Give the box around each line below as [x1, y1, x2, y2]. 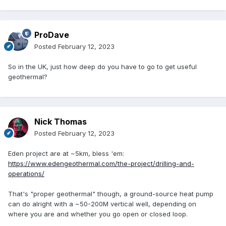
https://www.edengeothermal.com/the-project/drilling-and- [8, 159, 194, 168]
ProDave [34, 30, 69, 40]
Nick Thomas [34, 117, 87, 127]
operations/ [8, 169, 44, 178]
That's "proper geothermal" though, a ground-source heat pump [8, 190, 213, 198]
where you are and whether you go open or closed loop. [8, 210, 188, 218]
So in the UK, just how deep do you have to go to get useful [8, 63, 197, 71]
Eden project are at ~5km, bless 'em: [8, 149, 124, 158]
